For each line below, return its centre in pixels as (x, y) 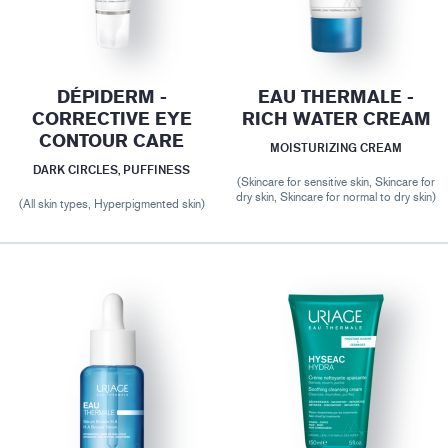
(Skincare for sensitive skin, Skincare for (336, 182)
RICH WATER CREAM (336, 119)
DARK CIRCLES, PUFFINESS (112, 170)
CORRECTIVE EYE (111, 119)
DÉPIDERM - (111, 97)
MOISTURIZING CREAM (336, 148)
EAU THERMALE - (336, 97)
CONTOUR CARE (112, 141)
